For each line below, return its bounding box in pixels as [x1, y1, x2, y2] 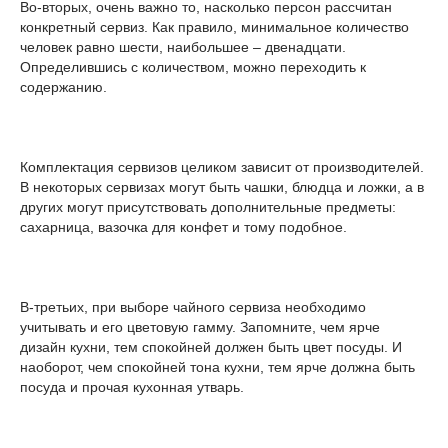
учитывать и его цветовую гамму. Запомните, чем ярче [20, 319, 380, 335]
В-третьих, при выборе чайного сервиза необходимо [20, 299, 366, 315]
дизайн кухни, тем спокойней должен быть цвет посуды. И [20, 339, 402, 355]
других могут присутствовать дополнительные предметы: [20, 199, 396, 215]
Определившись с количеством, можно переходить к [20, 59, 366, 75]
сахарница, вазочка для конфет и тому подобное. [20, 219, 347, 235]
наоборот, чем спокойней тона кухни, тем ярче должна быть [20, 359, 415, 375]
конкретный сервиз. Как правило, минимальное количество [20, 19, 409, 35]
